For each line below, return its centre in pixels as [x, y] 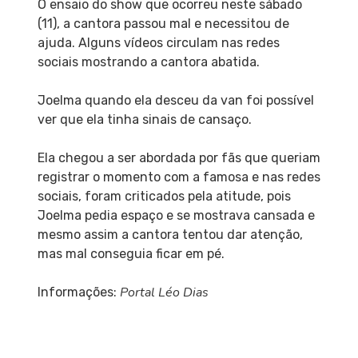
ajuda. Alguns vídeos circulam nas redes [158, 42]
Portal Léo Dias [165, 292]
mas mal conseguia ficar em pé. [131, 253]
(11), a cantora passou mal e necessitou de [163, 23]
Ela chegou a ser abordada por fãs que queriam [179, 157]
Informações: [78, 292]
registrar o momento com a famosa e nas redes [179, 177]
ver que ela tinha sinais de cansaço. [144, 119]
